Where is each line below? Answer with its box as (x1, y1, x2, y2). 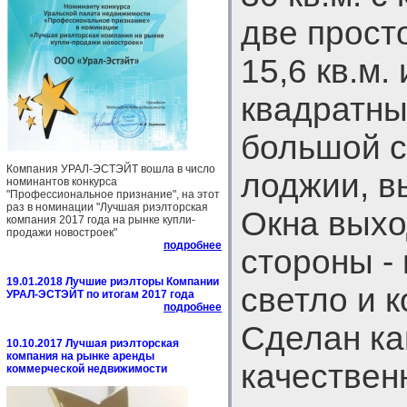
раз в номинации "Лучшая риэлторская (6, 201, 208, 213)
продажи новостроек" (6, 226, 117, 239)
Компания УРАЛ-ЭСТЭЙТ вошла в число (6, 163, 215, 175)
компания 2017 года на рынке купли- (6, 213, 195, 226)
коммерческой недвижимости (6, 362, 167, 375)
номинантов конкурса (6, 175, 117, 188)
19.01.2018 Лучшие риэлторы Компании (6, 275, 219, 288)
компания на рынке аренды (6, 350, 154, 362)
